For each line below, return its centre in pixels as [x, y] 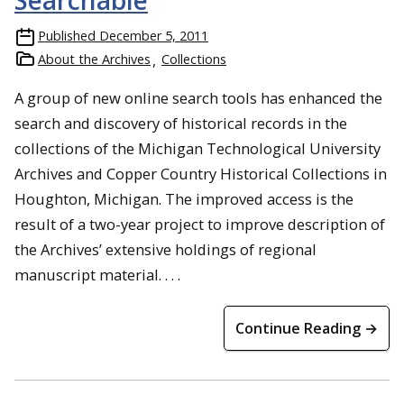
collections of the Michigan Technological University [197, 148]
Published [67, 36]
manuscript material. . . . [97, 275]
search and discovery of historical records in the [181, 123]
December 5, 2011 [154, 36]
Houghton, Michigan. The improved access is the [184, 199]
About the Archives [94, 59]
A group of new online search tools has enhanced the [198, 98]
